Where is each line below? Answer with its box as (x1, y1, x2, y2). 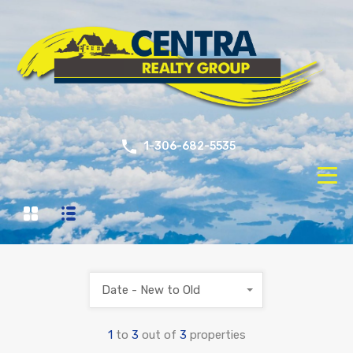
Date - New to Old (102, 283, 200, 297)
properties (189, 328, 246, 342)
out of (141, 328, 180, 342)
